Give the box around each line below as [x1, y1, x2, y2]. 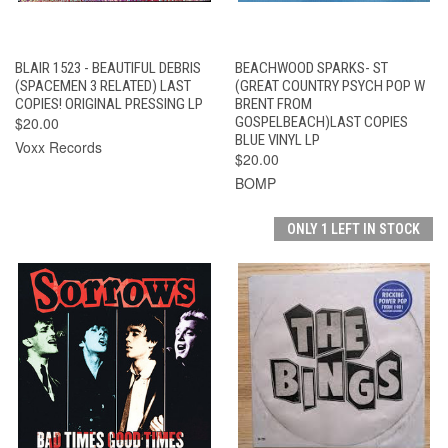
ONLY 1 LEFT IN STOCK [287, 220, 420, 237]
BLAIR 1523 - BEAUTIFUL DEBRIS [15, 58, 201, 77]
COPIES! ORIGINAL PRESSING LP [15, 94, 203, 113]
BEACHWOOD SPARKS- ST [234, 58, 388, 77]
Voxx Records [15, 136, 102, 157]
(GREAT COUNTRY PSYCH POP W [234, 76, 425, 95]
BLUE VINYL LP [234, 130, 320, 149]
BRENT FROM [234, 94, 312, 113]
